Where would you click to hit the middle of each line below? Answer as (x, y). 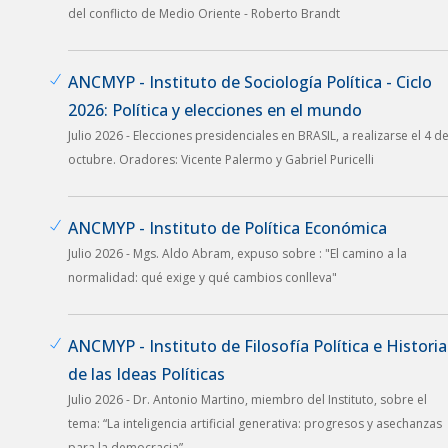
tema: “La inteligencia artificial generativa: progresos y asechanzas (255, 423)
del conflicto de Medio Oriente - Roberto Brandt (204, 13)
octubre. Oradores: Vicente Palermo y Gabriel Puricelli (221, 159)
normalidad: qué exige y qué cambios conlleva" (202, 277)
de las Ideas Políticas (146, 373)
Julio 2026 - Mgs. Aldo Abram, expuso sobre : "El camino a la (237, 253)
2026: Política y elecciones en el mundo (215, 109)
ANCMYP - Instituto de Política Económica (227, 227)
